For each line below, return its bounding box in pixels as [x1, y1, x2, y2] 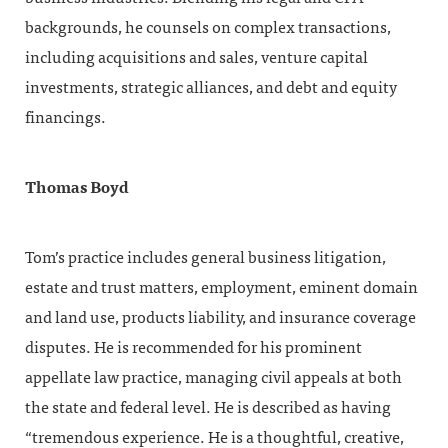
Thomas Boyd [25, 178, 129, 198]
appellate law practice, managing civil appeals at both [25, 368, 402, 387]
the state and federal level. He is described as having [25, 398, 391, 417]
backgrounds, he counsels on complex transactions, [25, 18, 391, 37]
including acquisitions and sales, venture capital [25, 48, 368, 67]
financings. [25, 108, 106, 127]
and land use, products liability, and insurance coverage [25, 308, 416, 327]
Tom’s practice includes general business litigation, [25, 248, 386, 267]
